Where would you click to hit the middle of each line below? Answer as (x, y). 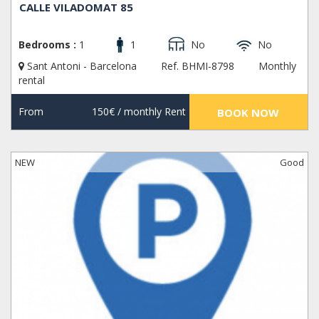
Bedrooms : (47, 45)
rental (32, 80)
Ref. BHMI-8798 (198, 66)
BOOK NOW (249, 113)
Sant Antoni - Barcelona (82, 66)
